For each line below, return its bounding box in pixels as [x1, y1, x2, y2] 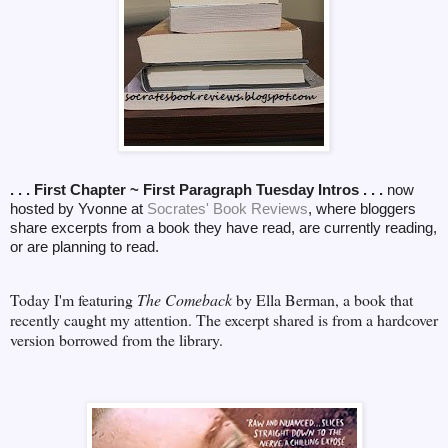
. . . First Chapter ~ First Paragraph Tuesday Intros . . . [10, 180, 387, 198]
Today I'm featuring [10, 289, 137, 311]
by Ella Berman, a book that [236, 289, 413, 311]
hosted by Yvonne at [10, 199, 147, 217]
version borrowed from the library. [10, 329, 223, 351]
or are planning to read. [10, 237, 159, 255]
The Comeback [137, 289, 236, 311]
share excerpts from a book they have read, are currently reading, [10, 218, 437, 236]
